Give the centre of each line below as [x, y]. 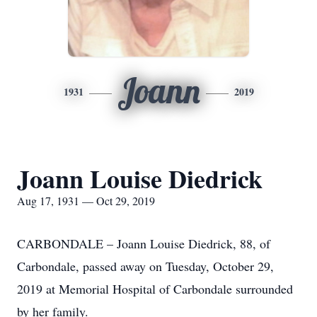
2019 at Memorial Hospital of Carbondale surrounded [155, 289]
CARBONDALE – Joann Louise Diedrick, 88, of [144, 243]
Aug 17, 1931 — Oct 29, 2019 [86, 201]
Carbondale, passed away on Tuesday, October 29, [145, 266]
